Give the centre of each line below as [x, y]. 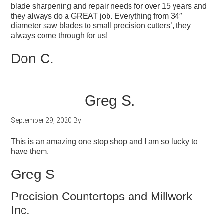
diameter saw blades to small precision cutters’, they [101, 26]
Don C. [33, 58]
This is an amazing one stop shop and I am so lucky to [104, 142]
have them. [30, 151]
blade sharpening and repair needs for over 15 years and [109, 6]
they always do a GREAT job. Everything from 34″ [97, 16]
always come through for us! [59, 35]
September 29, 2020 [42, 120]
